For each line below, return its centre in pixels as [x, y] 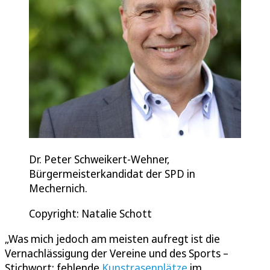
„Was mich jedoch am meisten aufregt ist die [112, 238]
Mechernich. [58, 188]
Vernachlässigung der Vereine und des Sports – [117, 253]
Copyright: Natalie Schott [90, 213]
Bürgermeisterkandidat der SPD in [112, 173]
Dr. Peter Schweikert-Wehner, [99, 159]
